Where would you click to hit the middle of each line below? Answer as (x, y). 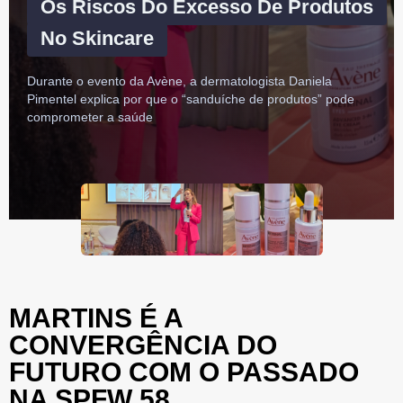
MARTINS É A (96, 318)
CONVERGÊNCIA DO (143, 345)
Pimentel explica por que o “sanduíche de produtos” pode (191, 99)
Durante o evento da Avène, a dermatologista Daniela (179, 81)
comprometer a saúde (90, 116)
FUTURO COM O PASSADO (184, 372)
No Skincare (97, 38)
